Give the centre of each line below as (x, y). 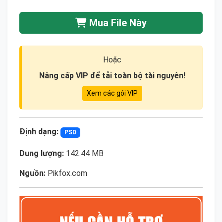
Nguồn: (32, 173)
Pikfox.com (66, 173)
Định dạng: (39, 132)
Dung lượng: (42, 153)
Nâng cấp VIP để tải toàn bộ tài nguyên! (112, 76)
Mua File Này (117, 23)
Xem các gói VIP (112, 93)
